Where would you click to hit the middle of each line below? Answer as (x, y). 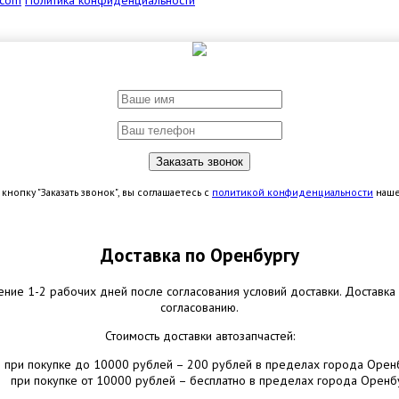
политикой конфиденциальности (293, 192)
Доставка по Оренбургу (199, 256)
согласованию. (199, 307)
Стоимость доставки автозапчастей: (199, 335)
